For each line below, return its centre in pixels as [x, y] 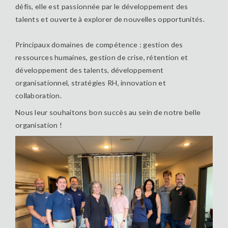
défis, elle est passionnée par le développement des [102, 6]
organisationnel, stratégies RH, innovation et [91, 82]
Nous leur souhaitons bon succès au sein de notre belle [108, 112]
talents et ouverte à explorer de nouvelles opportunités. [110, 19]
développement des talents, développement [90, 70]
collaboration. [38, 95]
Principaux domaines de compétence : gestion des [99, 44]
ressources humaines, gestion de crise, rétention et [102, 57]
